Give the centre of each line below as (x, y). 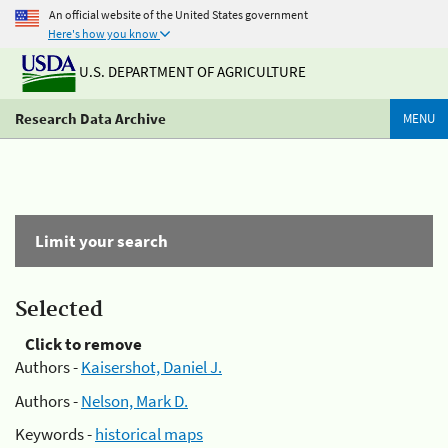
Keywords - (55, 434)
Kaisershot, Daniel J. (151, 367)
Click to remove (83, 344)
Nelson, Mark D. (134, 400)
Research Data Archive (90, 118)
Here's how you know (103, 33)
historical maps (149, 434)
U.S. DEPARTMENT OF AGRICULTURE (191, 72)
